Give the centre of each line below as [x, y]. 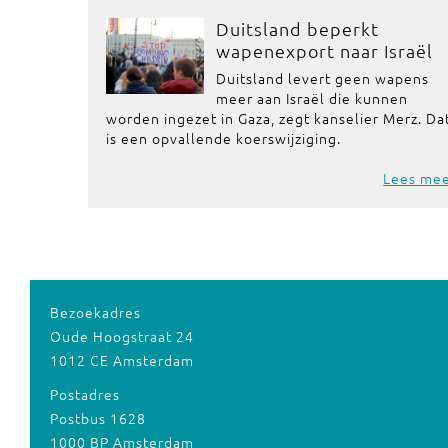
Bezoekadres [95, 312]
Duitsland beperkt [298, 28]
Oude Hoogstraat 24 [121, 336]
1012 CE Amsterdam [121, 360]
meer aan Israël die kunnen [312, 98]
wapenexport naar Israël [325, 50]
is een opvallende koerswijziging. [223, 138]
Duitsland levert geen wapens [323, 78]
